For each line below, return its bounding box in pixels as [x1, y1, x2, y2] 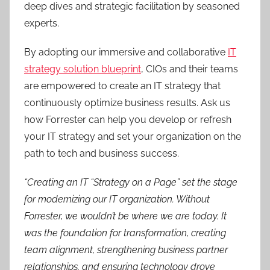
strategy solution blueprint [24, 63, 141, 75]
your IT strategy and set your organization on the [24, 131, 241, 142]
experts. [24, 17, 59, 29]
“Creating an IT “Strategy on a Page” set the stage [24, 177, 237, 188]
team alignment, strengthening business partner [24, 244, 228, 256]
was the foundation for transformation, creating [24, 227, 226, 239]
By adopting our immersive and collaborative [24, 46, 228, 58]
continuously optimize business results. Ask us [24, 97, 230, 108]
